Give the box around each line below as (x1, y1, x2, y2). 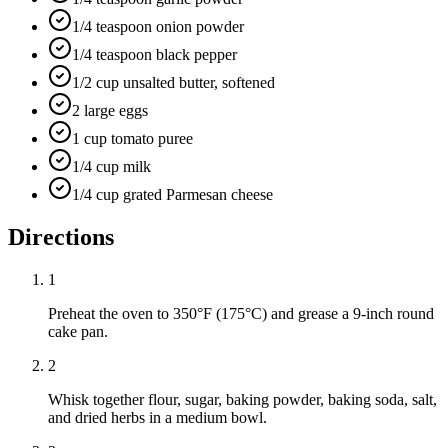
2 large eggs (72, 102, 148, 120)
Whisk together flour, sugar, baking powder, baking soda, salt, (48, 391, 437, 409)
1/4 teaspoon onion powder (72, 18, 244, 36)
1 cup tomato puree (72, 130, 193, 148)
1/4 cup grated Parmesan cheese (72, 186, 273, 204)
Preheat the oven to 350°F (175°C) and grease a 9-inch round (48, 305, 434, 323)
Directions (8, 224, 114, 251)
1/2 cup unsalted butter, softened (72, 74, 275, 92)
